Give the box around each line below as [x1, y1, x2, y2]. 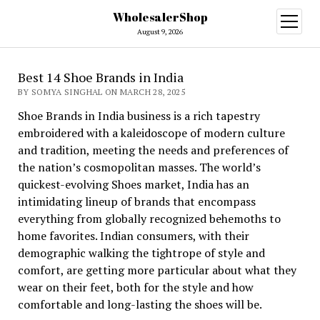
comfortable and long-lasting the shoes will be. [17, 296, 262, 312]
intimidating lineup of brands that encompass [17, 194, 256, 209]
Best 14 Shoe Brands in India [17, 69, 184, 86]
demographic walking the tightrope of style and [17, 245, 265, 261]
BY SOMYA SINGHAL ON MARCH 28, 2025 [17, 86, 186, 97]
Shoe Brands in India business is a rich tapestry [17, 108, 260, 124]
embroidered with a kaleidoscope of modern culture [17, 125, 285, 141]
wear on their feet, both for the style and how [17, 279, 254, 295]
